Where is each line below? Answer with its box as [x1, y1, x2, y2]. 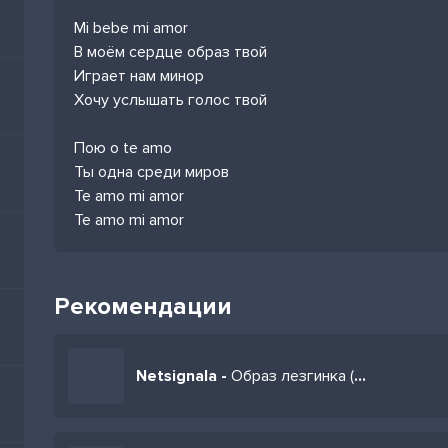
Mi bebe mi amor [74, 18, 188, 38]
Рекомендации [54, 292, 232, 321]
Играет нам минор [74, 66, 204, 86]
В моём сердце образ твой [74, 42, 267, 62]
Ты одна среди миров [74, 162, 229, 182]
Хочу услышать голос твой [74, 90, 267, 110]
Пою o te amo [74, 138, 172, 158]
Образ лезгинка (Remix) [231, 366, 354, 386]
